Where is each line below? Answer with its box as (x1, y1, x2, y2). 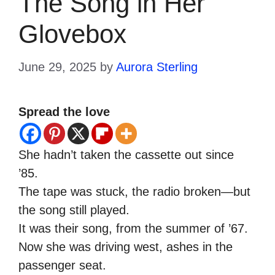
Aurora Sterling (116, 60, 198, 74)
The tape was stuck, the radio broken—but (18, 184, 250, 198)
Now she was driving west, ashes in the (18, 239, 233, 254)
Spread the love (18, 104, 110, 118)
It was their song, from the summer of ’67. (18, 221, 248, 235)
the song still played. (18, 203, 130, 217)
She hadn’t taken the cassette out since (18, 147, 234, 161)
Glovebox (18, 19, 126, 48)
